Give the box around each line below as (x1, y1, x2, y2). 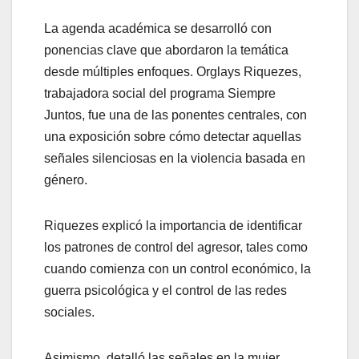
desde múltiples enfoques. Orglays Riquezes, (44, 65, 301, 79)
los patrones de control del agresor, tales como (44, 240, 308, 255)
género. (44, 173, 87, 188)
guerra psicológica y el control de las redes (44, 284, 287, 298)
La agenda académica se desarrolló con (44, 22, 272, 36)
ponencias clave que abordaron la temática (44, 43, 288, 58)
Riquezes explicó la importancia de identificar (44, 219, 302, 233)
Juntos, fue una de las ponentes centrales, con (44, 108, 307, 123)
